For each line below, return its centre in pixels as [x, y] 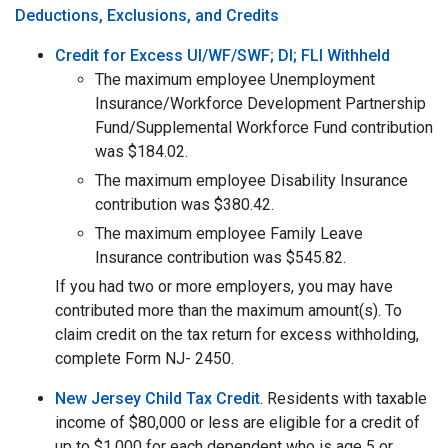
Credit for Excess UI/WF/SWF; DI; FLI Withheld [222, 55]
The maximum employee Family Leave [229, 233]
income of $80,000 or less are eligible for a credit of [237, 422]
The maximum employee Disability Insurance [251, 180]
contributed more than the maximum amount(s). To [228, 310]
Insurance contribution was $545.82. [220, 257]
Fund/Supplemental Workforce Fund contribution [264, 127]
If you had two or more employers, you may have [224, 286]
